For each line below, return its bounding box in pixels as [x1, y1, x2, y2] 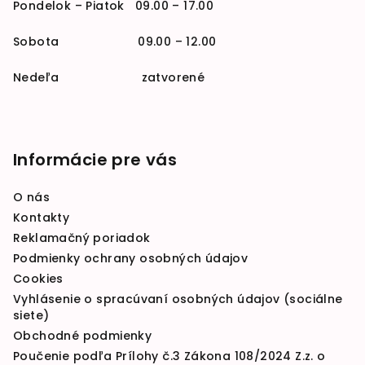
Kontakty [13, 209, 70, 226]
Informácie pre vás [13, 148, 178, 172]
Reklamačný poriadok [13, 230, 151, 247]
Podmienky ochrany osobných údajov [13, 250, 248, 267]
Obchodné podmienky [13, 328, 152, 345]
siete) [13, 307, 50, 324]
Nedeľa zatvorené [13, 69, 205, 86]
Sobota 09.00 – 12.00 [13, 33, 217, 51]
